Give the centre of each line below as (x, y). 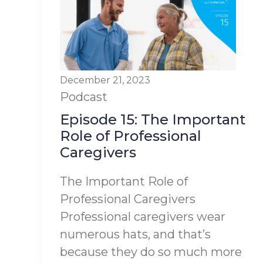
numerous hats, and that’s (135, 234)
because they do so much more (151, 252)
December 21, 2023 (105, 80)
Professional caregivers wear (143, 217)
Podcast (84, 97)
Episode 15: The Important (153, 119)
